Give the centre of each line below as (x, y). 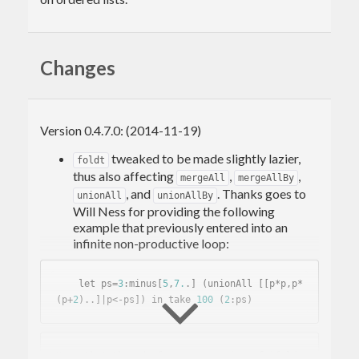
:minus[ (143, 283)
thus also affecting (125, 175)
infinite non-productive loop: (151, 243)
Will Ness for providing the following (174, 211)
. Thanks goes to (262, 193)
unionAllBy (185, 195)
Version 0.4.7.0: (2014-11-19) (121, 130)
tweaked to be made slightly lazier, (205, 158)
